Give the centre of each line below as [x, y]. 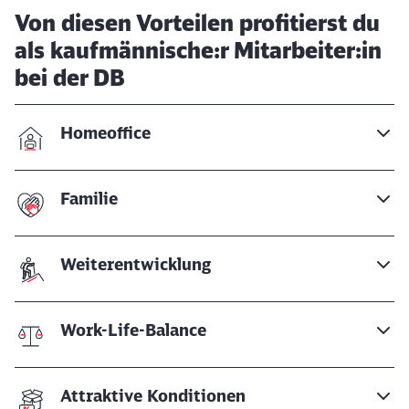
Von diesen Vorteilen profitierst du [197, 23]
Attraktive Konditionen [153, 396]
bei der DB [70, 78]
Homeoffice [105, 133]
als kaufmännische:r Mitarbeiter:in [198, 50]
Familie [89, 199]
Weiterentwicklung [136, 264]
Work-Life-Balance [133, 330]
